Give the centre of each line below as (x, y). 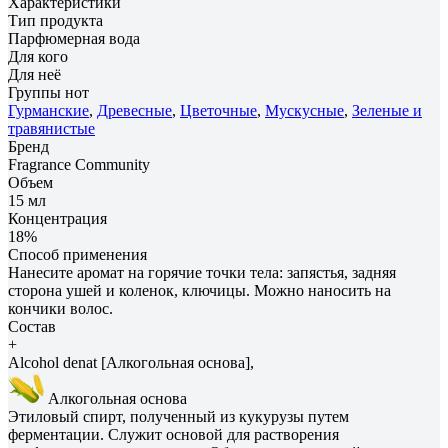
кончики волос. (60, 308)
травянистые (51, 128)
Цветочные (218, 110)
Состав (32, 326)
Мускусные (304, 110)
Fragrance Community (79, 164)
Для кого (38, 56)
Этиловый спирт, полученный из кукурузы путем (178, 416)
